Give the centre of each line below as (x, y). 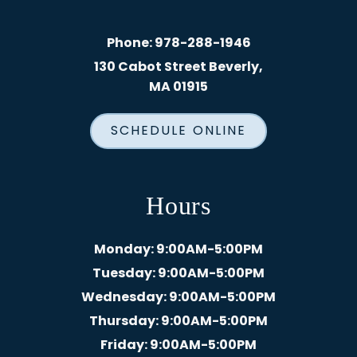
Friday (122, 344)
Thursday (122, 320)
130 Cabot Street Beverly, (178, 67)
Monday (122, 249)
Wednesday (122, 296)
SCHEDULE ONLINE (178, 131)
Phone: (130, 43)
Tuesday (122, 273)
